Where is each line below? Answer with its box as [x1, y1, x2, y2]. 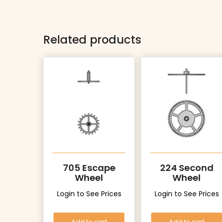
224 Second [160, 162, 214, 174]
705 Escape [62, 162, 115, 174]
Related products [43, 32, 141, 48]
